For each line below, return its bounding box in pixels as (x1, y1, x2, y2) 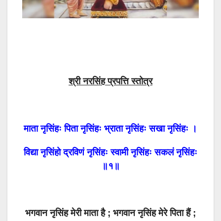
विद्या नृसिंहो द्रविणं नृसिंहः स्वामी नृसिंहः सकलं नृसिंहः (24, 147, 197, 157)
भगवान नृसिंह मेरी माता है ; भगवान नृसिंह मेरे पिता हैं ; (25, 208, 196, 218)
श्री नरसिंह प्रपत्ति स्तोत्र (69, 76, 152, 86)
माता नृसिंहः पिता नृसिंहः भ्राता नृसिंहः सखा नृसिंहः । (24, 123, 197, 134)
